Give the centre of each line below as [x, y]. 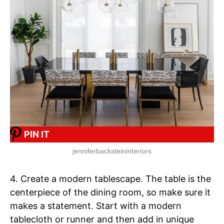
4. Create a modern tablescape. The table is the [110, 178]
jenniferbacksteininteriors [112, 151]
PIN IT [37, 134]
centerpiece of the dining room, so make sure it [110, 192]
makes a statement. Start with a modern [96, 205]
